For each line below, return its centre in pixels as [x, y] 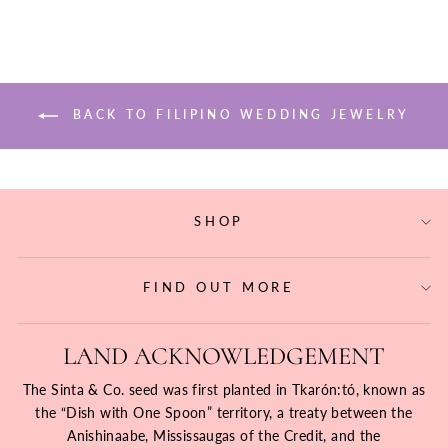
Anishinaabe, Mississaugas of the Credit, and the [224, 435]
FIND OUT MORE [219, 287]
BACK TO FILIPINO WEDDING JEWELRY [238, 115]
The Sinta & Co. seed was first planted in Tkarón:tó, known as [224, 389]
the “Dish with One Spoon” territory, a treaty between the [224, 412]
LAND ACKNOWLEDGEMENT [224, 355]
